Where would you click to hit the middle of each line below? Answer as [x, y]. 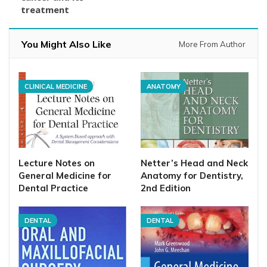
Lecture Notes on [57, 163]
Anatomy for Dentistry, [192, 175]
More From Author [212, 44]
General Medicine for [65, 175]
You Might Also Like [66, 44]
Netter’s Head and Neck [194, 163]
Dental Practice [53, 188]
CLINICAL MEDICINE [56, 86]
